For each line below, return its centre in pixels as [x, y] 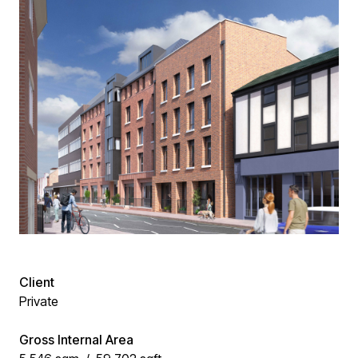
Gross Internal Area [76, 340]
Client [37, 282]
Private [39, 301]
